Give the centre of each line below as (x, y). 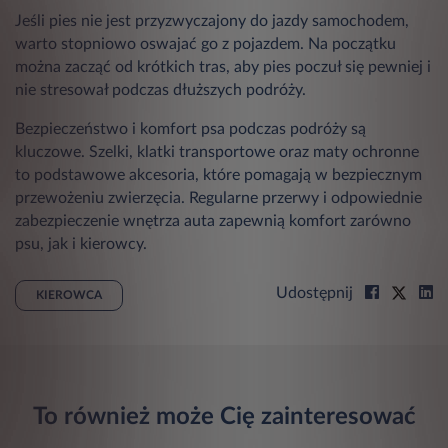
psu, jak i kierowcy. (81, 243)
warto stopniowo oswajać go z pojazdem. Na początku (205, 43)
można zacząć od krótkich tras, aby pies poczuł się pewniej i (223, 66)
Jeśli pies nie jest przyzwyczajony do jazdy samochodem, (212, 20)
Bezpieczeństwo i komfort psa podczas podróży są (190, 128)
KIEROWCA (69, 294)
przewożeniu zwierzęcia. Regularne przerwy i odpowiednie (218, 197)
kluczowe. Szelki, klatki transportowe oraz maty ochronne (217, 151)
